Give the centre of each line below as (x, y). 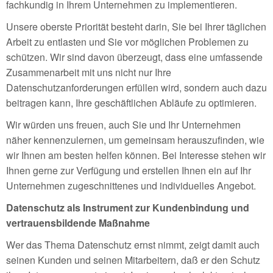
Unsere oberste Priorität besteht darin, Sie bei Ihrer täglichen (136, 27)
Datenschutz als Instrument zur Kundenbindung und (128, 208)
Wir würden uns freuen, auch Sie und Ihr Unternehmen (123, 125)
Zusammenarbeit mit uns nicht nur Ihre (89, 73)
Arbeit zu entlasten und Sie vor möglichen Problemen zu (127, 42)
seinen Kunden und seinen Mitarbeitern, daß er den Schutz (133, 260)
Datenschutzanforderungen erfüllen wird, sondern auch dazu (136, 88)
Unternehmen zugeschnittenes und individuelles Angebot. (131, 186)
